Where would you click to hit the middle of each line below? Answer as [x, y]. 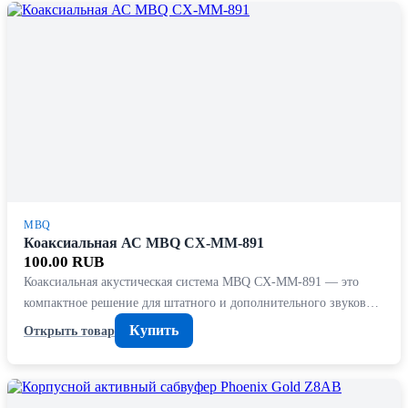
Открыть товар [69, 330]
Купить [154, 331]
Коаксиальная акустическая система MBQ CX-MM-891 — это [191, 282]
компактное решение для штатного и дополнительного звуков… [201, 303]
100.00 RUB [64, 262]
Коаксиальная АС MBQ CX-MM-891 [144, 243]
